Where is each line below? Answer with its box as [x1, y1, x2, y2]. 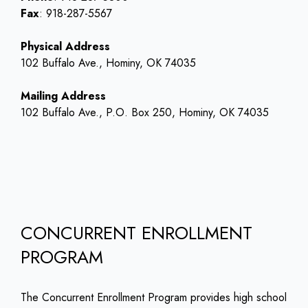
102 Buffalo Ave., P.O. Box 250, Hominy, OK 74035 [21, 104, 269, 121]
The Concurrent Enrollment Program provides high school [21, 289, 287, 306]
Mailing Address [21, 88, 106, 104]
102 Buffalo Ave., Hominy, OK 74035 [21, 55, 196, 71]
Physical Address [21, 38, 113, 55]
